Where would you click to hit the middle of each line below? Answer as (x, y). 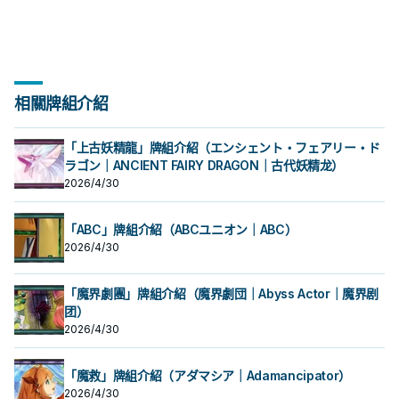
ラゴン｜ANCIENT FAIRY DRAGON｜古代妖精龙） (204, 165)
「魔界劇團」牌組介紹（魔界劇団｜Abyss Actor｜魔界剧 (222, 293)
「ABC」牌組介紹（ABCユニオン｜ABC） (181, 229)
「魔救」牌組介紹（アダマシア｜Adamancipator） (208, 375)
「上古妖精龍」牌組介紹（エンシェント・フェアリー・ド (222, 147)
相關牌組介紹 (61, 104)
